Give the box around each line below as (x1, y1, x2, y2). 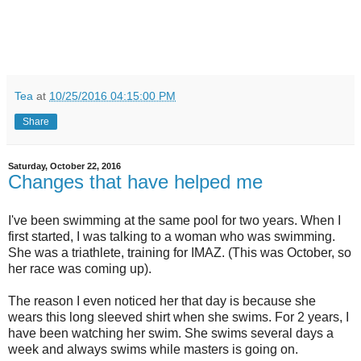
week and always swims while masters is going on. (8, 342, 298, 356)
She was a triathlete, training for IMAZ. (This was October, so (8, 245, 351, 259)
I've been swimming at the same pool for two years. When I (8, 213, 341, 227)
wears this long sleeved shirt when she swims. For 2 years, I (8, 309, 349, 324)
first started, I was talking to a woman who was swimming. (8, 229, 335, 243)
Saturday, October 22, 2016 (8, 161, 121, 172)
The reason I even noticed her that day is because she (8, 293, 316, 308)
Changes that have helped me (8, 171, 263, 193)
